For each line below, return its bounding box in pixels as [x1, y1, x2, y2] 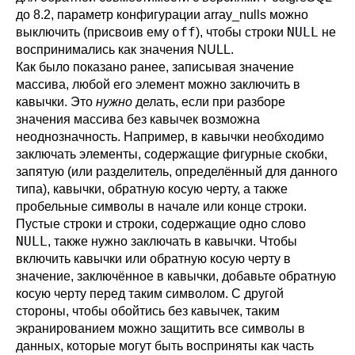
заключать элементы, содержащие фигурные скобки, [16, 147, 327, 161]
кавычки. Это [16, 95, 96, 109]
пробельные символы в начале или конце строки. [16, 200, 307, 213]
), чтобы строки [196, 25, 287, 39]
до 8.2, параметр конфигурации [16, 8, 204, 21]
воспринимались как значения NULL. [16, 43, 234, 56]
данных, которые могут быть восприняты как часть [16, 339, 314, 353]
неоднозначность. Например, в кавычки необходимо [16, 130, 324, 143]
